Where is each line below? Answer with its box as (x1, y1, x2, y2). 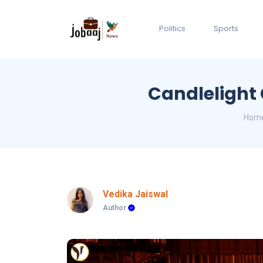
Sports (214, 23, 238, 35)
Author (103, 204, 128, 213)
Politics (159, 23, 186, 35)
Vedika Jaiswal (103, 188, 168, 200)
